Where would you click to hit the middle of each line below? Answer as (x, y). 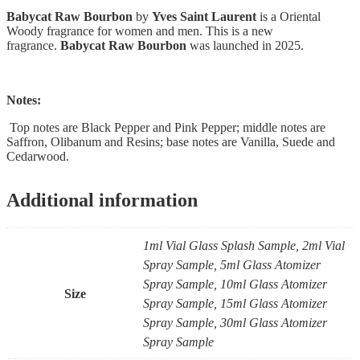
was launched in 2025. (245, 46)
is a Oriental (288, 17)
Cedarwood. (38, 157)
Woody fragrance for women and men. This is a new (140, 31)
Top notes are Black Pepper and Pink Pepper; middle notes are (166, 128)
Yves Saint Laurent (204, 17)
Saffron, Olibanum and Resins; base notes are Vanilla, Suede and (171, 142)
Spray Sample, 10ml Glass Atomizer (235, 284)
